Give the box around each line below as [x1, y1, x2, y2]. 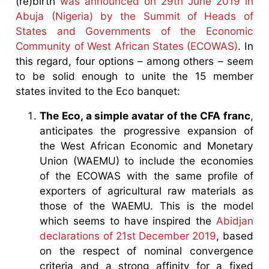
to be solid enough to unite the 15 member [16, 69, 253, 82]
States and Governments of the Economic [16, 24, 253, 37]
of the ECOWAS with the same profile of [40, 169, 253, 182]
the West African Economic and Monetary [40, 139, 253, 152]
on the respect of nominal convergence [40, 244, 253, 257]
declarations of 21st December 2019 [40, 229, 217, 242]
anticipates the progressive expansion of [40, 124, 253, 137]
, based [216, 229, 253, 242]
